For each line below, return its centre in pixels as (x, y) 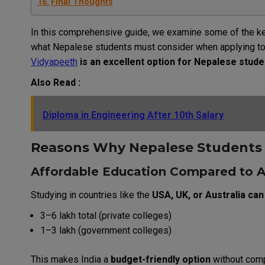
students (114, 47)
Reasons (60, 147)
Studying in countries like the (90, 195)
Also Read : (56, 82)
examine (184, 32)
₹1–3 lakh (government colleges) (106, 230)
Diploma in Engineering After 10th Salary (133, 115)
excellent (124, 62)
